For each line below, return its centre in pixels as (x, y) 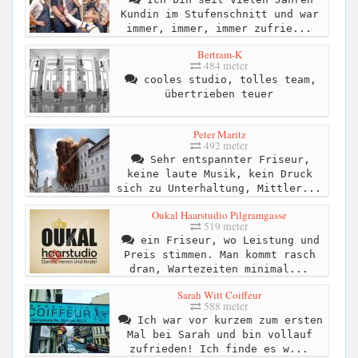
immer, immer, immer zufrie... (219, 29)
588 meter (225, 306)
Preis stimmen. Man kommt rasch (219, 254)
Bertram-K (219, 55)
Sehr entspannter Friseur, (227, 160)
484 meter (225, 66)
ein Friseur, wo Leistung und (227, 240)
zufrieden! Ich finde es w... (219, 348)
